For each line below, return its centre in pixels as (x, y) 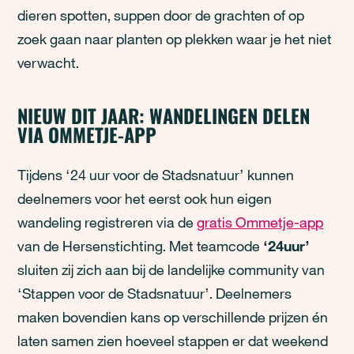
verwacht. (49, 62)
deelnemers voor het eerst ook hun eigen (145, 198)
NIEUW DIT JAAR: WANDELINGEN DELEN (164, 115)
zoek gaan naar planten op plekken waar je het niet (175, 39)
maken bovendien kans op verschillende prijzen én (173, 317)
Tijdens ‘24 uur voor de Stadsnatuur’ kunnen (156, 175)
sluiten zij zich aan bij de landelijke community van (171, 269)
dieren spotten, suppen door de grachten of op (161, 15)
